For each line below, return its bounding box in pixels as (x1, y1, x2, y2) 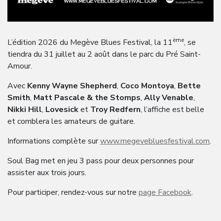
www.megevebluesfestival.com (100, 135, 210, 147)
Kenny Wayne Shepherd (27, 80, 117, 91)
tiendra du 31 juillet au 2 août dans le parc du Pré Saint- (7, 48, 201, 60)
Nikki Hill (7, 104, 42, 115)
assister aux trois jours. (7, 167, 86, 178)
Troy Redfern (90, 104, 141, 115)
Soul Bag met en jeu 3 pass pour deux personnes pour (7, 155, 194, 166)
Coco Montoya (120, 80, 174, 91)
